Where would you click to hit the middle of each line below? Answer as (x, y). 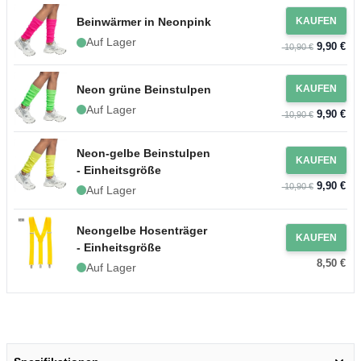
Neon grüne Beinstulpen (144, 89)
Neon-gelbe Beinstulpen (144, 153)
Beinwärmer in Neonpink (144, 22)
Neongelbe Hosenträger (142, 230)
